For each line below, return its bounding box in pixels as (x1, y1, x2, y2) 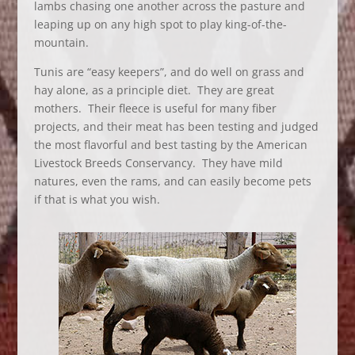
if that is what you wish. (33, 192, 160, 207)
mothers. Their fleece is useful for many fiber (33, 101, 277, 116)
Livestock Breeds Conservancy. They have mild (33, 155, 283, 170)
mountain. (33, 35, 89, 50)
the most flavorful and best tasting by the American (33, 137, 307, 152)
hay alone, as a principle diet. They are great (33, 82, 274, 97)
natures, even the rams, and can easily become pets (33, 174, 311, 189)
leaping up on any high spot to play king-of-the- (33, 17, 287, 32)
